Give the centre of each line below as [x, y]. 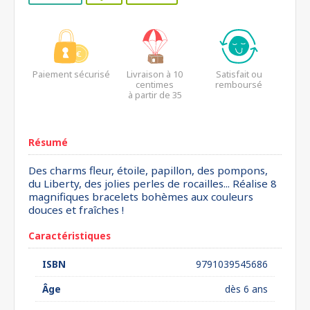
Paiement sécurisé [71, 74]
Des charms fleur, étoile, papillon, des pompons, [148, 170]
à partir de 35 [155, 95]
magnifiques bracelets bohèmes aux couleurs [141, 197]
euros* [155, 105]
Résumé [48, 142]
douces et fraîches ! [76, 210]
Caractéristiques [70, 236]
